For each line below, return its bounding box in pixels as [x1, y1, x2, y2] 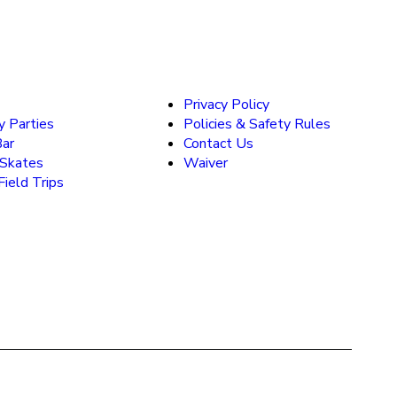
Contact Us [183, 133, 253, 153]
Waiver [183, 152, 228, 173]
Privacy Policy [183, 94, 269, 114]
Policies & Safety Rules [183, 113, 331, 134]
